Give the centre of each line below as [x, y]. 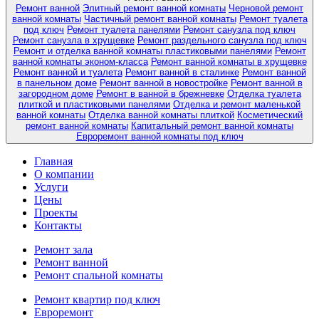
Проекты [56, 213]
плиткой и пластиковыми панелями [94, 105]
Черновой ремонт [266, 9]
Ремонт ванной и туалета [68, 73]
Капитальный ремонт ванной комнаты [212, 126]
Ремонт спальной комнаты [99, 276]
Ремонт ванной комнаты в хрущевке [229, 62]
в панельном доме [57, 83]
